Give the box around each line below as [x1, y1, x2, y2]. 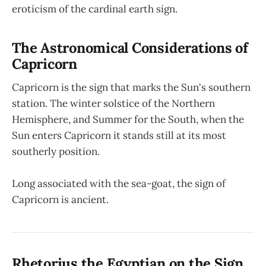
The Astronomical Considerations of [12, 38, 248, 57]
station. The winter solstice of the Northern [12, 97, 215, 110]
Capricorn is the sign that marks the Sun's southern [12, 81, 251, 94]
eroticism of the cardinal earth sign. [12, 2, 178, 15]
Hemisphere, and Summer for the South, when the [12, 113, 244, 126]
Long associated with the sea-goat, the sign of [12, 177, 226, 191]
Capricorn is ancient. [12, 193, 109, 207]
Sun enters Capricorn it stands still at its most [12, 129, 226, 142]
